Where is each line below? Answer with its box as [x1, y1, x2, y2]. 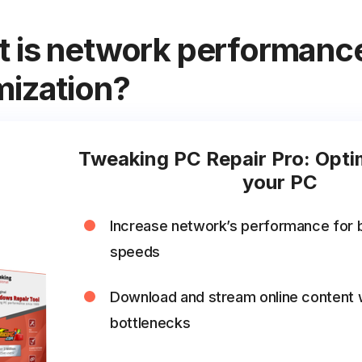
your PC [242, 170, 318, 194]
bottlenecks [110, 314, 191, 331]
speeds [110, 243, 161, 260]
